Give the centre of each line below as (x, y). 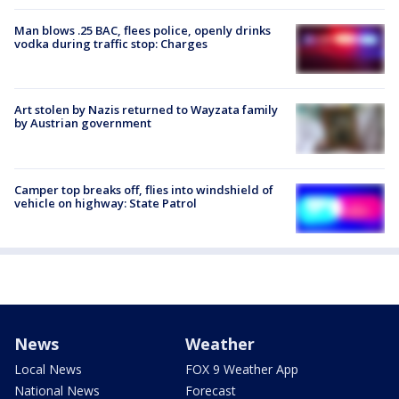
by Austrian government (83, 123)
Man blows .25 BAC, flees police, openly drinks (142, 31)
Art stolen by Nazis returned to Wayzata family (146, 110)
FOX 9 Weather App (242, 369)
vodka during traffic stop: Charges (111, 44)
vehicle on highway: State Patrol (106, 203)
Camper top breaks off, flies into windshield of (144, 189)
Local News (48, 369)
